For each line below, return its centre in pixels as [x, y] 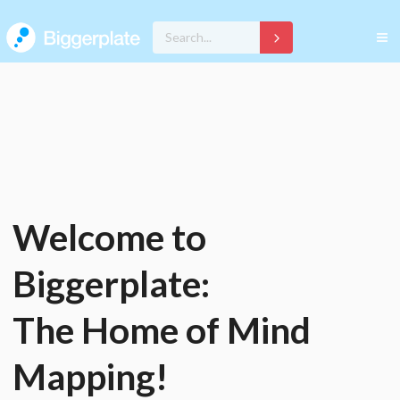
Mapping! [90, 376]
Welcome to [109, 237]
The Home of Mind [162, 330]
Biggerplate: [111, 283]
